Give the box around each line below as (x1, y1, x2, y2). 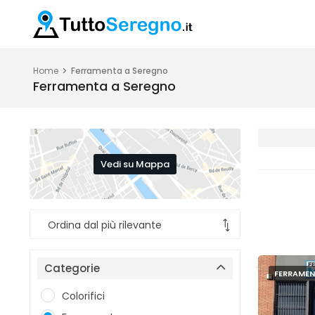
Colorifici (62, 289, 105, 303)
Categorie (44, 261, 100, 276)
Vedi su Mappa (101, 157, 169, 171)
